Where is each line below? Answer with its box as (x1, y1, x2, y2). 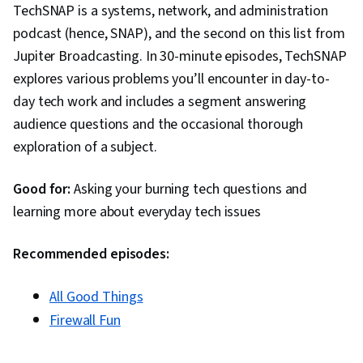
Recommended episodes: (13, 244, 169, 265)
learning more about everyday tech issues (13, 202, 261, 223)
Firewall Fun (49, 310, 121, 331)
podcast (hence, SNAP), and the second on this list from (13, 23, 345, 45)
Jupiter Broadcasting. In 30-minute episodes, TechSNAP (13, 46, 347, 67)
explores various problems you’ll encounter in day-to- (13, 69, 330, 90)
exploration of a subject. (13, 137, 157, 158)
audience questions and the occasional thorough (13, 114, 304, 135)
